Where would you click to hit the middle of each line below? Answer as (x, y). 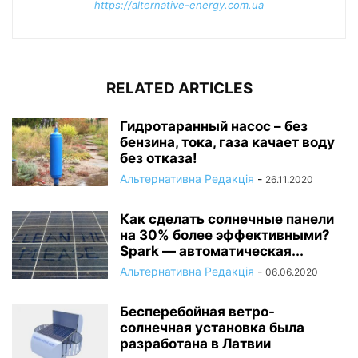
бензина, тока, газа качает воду (227, 143)
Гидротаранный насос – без (214, 127)
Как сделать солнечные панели (227, 219)
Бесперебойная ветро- (197, 312)
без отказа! (159, 159)
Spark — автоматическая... (212, 251)
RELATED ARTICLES (179, 89)
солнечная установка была (212, 328)
